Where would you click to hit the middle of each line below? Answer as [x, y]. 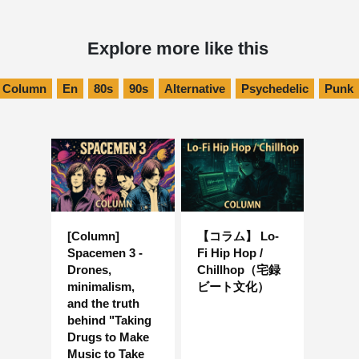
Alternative [194, 88]
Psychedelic [274, 88]
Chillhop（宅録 [238, 269]
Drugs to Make [108, 337]
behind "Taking [109, 320]
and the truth [103, 303]
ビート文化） [233, 286]
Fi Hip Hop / [230, 252]
